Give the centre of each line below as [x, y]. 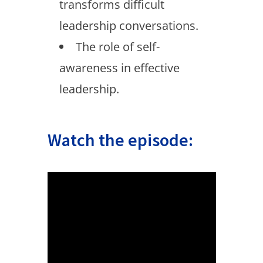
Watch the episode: [120, 140]
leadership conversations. [129, 26]
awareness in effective [119, 68]
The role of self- [117, 47]
